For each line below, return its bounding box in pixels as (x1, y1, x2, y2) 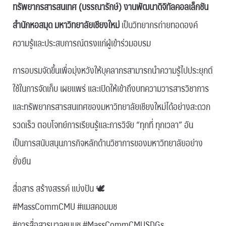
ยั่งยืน (13, 153, 31, 169)
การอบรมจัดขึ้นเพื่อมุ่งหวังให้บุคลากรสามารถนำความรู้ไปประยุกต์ (13, 62, 213, 78)
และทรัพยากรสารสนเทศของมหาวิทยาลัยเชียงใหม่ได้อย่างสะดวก (13, 98, 210, 115)
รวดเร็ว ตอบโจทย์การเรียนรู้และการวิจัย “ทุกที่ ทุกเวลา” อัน (13, 117, 193, 133)
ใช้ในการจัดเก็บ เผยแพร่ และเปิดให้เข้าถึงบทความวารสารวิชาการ (13, 80, 209, 96)
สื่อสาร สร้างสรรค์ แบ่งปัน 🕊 (13, 180, 105, 196)
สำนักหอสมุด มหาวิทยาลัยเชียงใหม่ (13, 17, 122, 33)
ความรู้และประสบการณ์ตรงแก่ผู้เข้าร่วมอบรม (13, 35, 151, 51)
